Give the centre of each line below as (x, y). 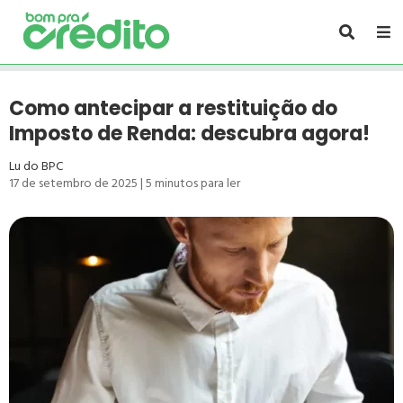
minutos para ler (197, 183)
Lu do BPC (36, 166)
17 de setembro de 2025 (73, 183)
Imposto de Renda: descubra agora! (189, 134)
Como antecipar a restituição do (173, 108)
